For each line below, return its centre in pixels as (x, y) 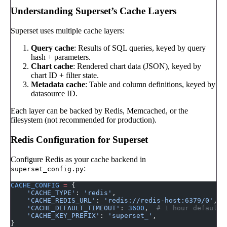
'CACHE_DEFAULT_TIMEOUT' (65, 208)
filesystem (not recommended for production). (84, 120)
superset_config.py (47, 169)
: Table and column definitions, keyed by (150, 85)
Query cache (52, 48)
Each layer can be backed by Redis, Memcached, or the (99, 111)
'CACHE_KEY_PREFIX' (55, 215)
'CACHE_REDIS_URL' (53, 200)
